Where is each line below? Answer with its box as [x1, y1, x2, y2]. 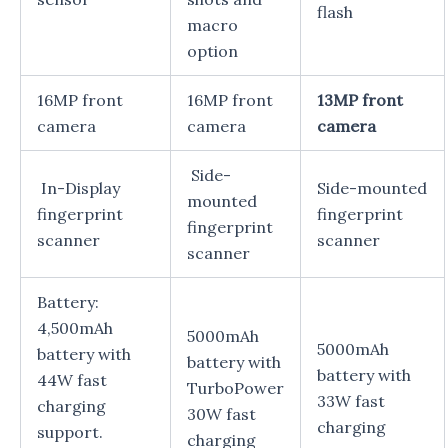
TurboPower [187, 377, 284, 398]
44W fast [37, 369, 107, 390]
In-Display [37, 177, 120, 198]
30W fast [187, 403, 256, 424]
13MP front [317, 89, 403, 110]
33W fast [317, 390, 385, 411]
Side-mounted [317, 177, 427, 198]
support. [37, 421, 103, 442]
